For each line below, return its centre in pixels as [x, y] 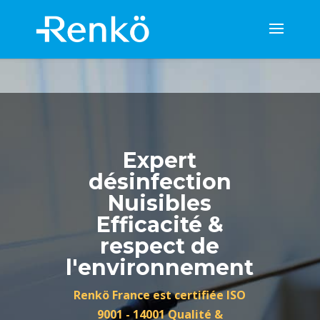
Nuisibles [160, 203]
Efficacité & [160, 225]
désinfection [160, 182]
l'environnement [160, 267]
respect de [160, 246]
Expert [160, 160]
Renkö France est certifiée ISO [160, 295]
